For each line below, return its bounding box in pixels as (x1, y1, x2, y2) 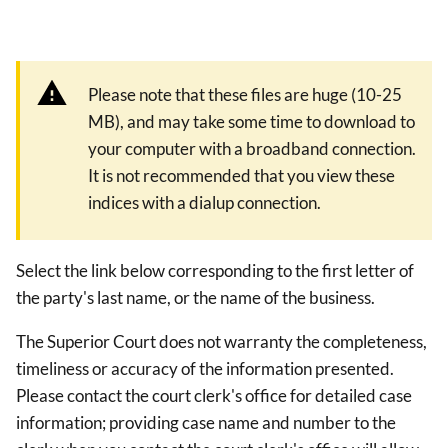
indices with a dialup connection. (88, 192, 321, 213)
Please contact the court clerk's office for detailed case (16, 385, 412, 407)
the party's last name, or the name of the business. (16, 287, 375, 309)
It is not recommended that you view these (88, 165, 395, 186)
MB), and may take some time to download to (88, 111, 415, 132)
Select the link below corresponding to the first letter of (16, 260, 414, 282)
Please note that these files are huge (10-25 (88, 84, 402, 105)
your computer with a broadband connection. (88, 138, 416, 159)
